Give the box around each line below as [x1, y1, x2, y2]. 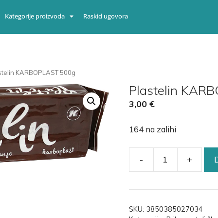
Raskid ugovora [83, 12, 128, 20]
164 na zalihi [128, 124, 176, 134]
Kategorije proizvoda [5, 12, 65, 20]
